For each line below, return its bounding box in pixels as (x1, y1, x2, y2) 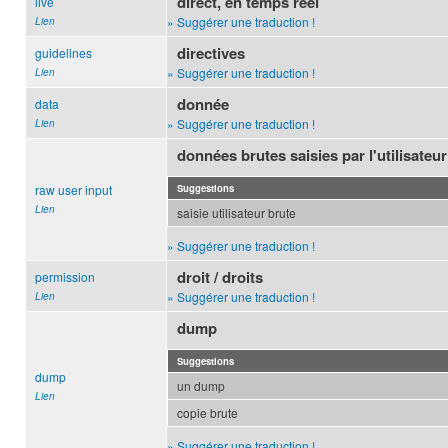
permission (35, 268, 95, 286)
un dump (177, 377, 225, 395)
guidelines (35, 44, 92, 62)
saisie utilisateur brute (177, 204, 296, 222)
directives (177, 42, 246, 65)
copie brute (177, 404, 238, 422)
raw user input (35, 181, 112, 199)
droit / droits (177, 266, 264, 289)
